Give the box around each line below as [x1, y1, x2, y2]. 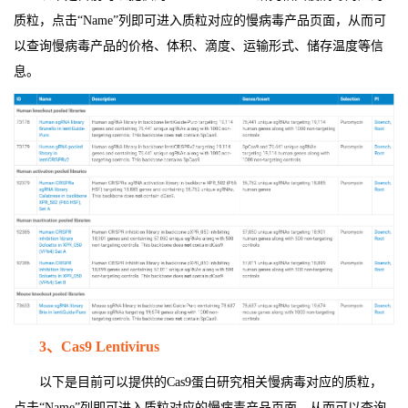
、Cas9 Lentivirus [46, 339, 159, 355]
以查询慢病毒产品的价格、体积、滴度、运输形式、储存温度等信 [14, 39, 383, 54]
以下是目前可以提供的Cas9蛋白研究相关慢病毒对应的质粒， [39, 375, 382, 390]
